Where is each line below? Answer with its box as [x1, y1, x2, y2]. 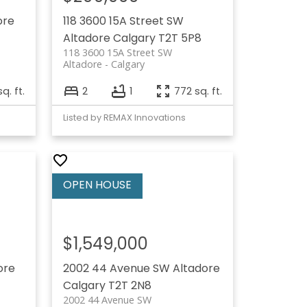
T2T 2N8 [108, 278, 152, 294]
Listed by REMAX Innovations [63, 112, 186, 124]
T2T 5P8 [158, 30, 202, 47]
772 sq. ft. [174, 84, 223, 98]
